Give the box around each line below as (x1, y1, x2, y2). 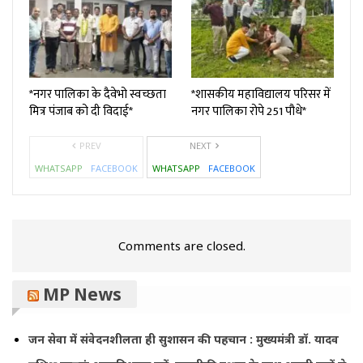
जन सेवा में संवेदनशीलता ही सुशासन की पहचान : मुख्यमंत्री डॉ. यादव (28, 331, 339, 348)
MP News (43, 282, 122, 305)
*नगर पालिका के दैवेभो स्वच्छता (29, 83, 166, 105)
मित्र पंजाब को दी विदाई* (29, 100, 133, 122)
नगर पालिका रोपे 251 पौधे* (191, 100, 306, 122)
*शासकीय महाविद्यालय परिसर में (191, 83, 331, 105)
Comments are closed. (117, 237, 246, 254)
